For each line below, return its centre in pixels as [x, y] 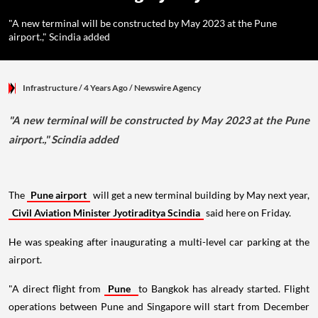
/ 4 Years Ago [103, 88]
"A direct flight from [57, 289]
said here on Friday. [247, 213]
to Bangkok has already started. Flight [224, 289]
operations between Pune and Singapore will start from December [159, 306]
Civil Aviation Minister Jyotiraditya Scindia [106, 213]
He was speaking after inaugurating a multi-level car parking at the [159, 242]
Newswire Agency [168, 88]
